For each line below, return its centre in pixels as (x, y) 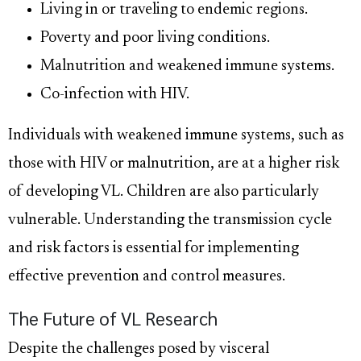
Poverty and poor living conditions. (155, 39)
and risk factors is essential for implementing (154, 249)
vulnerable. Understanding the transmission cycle (170, 221)
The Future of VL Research (113, 318)
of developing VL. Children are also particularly (164, 193)
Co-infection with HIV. (115, 95)
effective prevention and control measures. (147, 277)
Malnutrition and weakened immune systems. (187, 67)
